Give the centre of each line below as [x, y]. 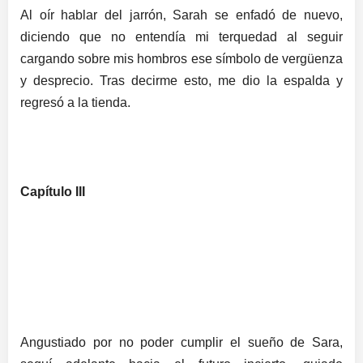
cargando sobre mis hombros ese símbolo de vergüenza [181, 58]
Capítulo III [53, 192]
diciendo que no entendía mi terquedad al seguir [181, 36]
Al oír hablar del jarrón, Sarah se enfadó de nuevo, [181, 15]
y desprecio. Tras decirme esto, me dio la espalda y [181, 80]
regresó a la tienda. [75, 102]
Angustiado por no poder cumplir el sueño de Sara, [181, 342]
